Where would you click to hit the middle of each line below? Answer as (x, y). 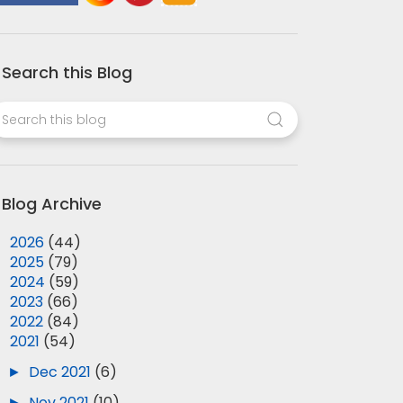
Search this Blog (67, 72)
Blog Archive (52, 204)
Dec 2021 (62, 372)
